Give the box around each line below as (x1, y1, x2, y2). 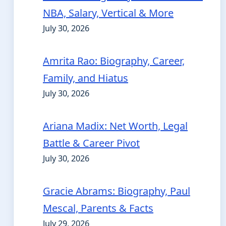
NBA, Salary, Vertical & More (43, 6, 174, 20)
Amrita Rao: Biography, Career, (43, 54, 185, 68)
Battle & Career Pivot (43, 136, 140, 150)
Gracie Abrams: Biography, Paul (43, 184, 190, 198)
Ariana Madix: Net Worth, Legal (43, 119, 188, 133)
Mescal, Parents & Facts (43, 201, 153, 215)
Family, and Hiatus (43, 71, 128, 85)
